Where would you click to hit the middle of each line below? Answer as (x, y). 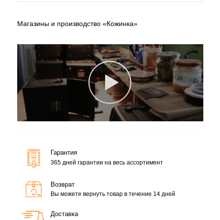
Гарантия (64, 152)
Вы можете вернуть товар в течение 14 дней (113, 194)
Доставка (64, 214)
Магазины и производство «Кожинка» (77, 23)
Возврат (62, 184)
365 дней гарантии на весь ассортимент (107, 162)
